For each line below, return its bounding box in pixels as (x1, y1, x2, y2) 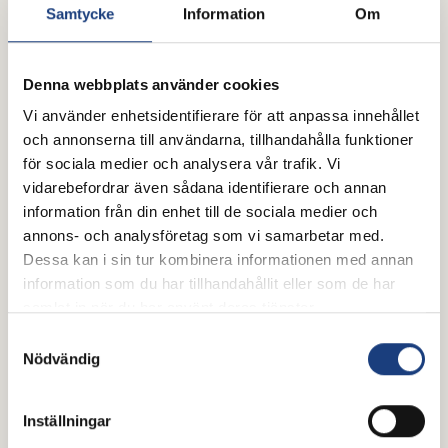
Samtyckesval (7, 329, 103, 347)
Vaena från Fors (41, 355, 186, 380)
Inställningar (23, 411, 112, 429)
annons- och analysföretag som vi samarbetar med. (23, 227, 384, 245)
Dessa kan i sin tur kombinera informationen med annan (23, 251, 414, 269)
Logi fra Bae (41, 63, 151, 88)
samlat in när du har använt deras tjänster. (23, 299, 318, 317)
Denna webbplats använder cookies (23, 75, 279, 93)
